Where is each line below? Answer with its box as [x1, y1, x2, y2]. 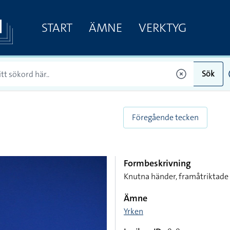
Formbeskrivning [124, 157, 191, 169]
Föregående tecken [132, 112, 199, 123]
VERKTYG [138, 19, 186, 36]
